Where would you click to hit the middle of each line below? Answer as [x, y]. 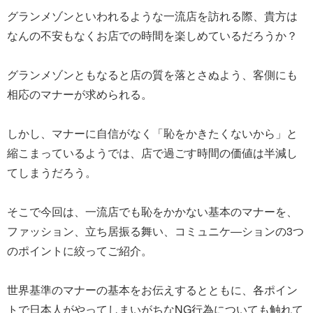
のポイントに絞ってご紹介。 [80, 250]
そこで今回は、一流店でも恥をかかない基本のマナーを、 [152, 211]
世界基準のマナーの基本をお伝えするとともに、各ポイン [152, 289]
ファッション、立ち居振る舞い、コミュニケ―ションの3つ [155, 231]
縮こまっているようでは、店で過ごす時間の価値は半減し [152, 152]
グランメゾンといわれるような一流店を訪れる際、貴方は [152, 15]
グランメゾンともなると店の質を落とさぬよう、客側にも [152, 74]
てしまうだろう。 [52, 172]
